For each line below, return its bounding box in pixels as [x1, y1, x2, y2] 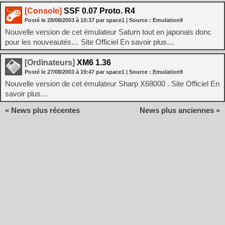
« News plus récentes [5, 106, 80, 115]
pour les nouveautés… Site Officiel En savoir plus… [5, 38, 174, 46]
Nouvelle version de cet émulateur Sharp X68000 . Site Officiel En [5, 79, 219, 88]
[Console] [25, 7, 62, 15]
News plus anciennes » [140, 106, 220, 115]
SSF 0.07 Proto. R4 [62, 7, 135, 15]
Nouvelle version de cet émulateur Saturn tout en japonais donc [5, 28, 211, 36]
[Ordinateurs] [25, 58, 75, 67]
